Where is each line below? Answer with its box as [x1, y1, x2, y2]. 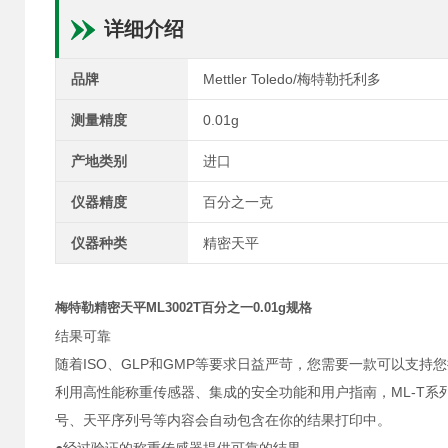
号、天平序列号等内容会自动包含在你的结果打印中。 [55, 412, 391, 428]
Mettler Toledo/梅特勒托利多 [202, 71, 381, 87]
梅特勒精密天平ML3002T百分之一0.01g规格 [55, 300, 312, 315]
